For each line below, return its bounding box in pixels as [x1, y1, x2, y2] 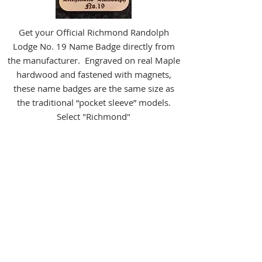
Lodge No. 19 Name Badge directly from [12, 40, 175, 52]
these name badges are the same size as [13, 82, 174, 94]
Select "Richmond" [57, 111, 130, 122]
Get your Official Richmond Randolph [18, 26, 169, 38]
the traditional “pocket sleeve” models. [16, 96, 171, 108]
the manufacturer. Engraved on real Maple [7, 54, 180, 66]
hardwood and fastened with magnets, [16, 68, 171, 80]
